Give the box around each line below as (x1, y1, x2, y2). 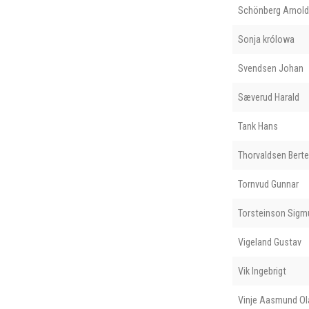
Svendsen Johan (237, 62, 303, 74)
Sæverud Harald (237, 91, 299, 103)
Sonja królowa (237, 33, 295, 45)
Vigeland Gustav (237, 236, 301, 248)
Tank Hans (237, 120, 278, 132)
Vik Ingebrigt (237, 265, 286, 277)
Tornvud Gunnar (237, 178, 299, 190)
